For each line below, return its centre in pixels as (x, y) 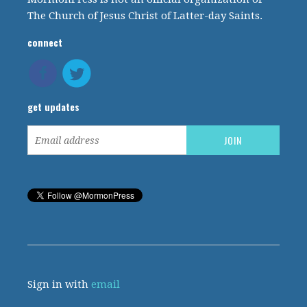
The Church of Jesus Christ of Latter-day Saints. (145, 16)
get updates (54, 107)
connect (45, 42)
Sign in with (60, 284)
